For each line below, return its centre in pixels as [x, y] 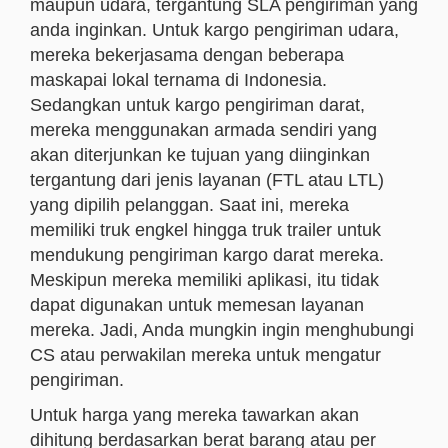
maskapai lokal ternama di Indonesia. [178, 80]
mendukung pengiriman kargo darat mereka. [207, 255]
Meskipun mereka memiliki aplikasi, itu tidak [204, 280]
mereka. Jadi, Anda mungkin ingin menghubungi [222, 330]
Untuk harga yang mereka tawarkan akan [194, 415]
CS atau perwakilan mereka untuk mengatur [205, 355]
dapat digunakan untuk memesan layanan [197, 305]
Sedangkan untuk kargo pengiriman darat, [197, 105]
